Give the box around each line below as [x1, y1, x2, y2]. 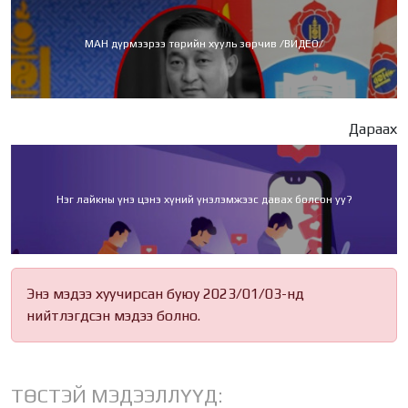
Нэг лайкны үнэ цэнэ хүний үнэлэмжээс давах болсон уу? [56, 192, 352, 206]
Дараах [349, 119, 397, 138]
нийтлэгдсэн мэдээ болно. [26, 306, 200, 324]
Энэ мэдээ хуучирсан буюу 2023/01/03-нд [26, 284, 304, 302]
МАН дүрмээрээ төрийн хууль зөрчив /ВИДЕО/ [85, 36, 323, 50]
